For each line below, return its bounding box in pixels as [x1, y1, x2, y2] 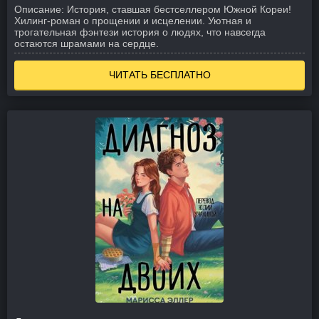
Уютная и [208, 15, 251, 26]
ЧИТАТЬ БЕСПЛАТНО [108, 69, 211, 80]
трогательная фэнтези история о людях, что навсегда [14, 26, 266, 38]
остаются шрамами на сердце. [14, 38, 159, 49]
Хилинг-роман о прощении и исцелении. [14, 15, 208, 26]
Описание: [14, 4, 64, 15]
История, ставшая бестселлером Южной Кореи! [67, 4, 291, 15]
